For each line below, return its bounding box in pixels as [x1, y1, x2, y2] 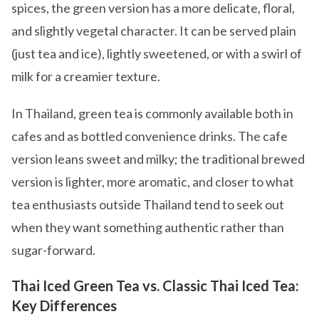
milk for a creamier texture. [11, 68, 160, 84]
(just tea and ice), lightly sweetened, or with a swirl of [11, 46, 302, 61]
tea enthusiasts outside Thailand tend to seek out [11, 197, 284, 212]
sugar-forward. [11, 242, 95, 258]
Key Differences [11, 297, 117, 314]
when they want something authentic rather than [11, 219, 284, 235]
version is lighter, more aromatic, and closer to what [11, 174, 294, 189]
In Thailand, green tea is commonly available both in [11, 105, 293, 121]
